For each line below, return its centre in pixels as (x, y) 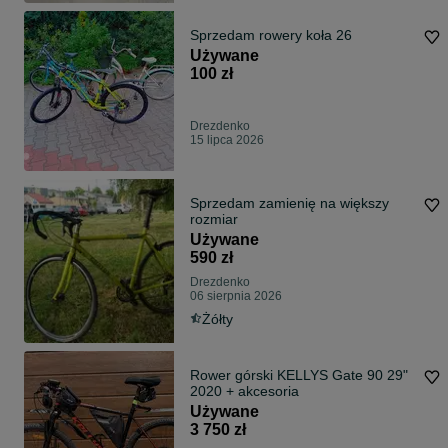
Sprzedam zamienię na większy (289, 203)
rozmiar (214, 219)
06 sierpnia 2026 (236, 296)
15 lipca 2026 (227, 140)
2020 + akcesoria (244, 391)
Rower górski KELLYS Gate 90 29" (299, 375)
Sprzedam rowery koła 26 (271, 35)
